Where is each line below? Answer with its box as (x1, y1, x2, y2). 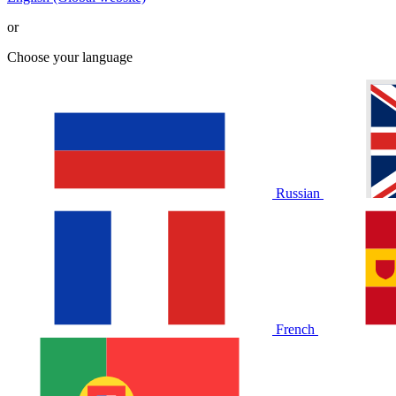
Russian (272, 185, 324, 201)
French (272, 321, 318, 337)
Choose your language (7, 49, 133, 65)
